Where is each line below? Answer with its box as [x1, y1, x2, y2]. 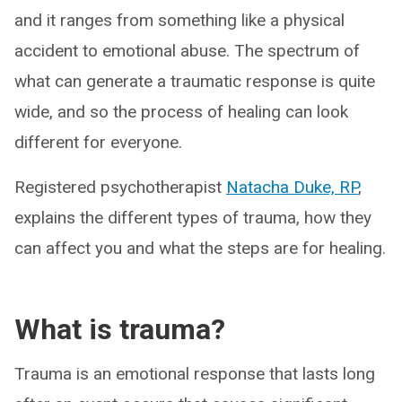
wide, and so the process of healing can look [14, 100, 348, 122]
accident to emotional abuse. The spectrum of [14, 39, 360, 61]
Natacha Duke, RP [226, 176, 358, 197]
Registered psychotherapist [14, 176, 226, 197]
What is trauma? [14, 311, 225, 346]
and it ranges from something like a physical [14, 9, 345, 31]
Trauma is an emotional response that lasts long [14, 363, 375, 384]
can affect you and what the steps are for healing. [14, 237, 386, 258]
